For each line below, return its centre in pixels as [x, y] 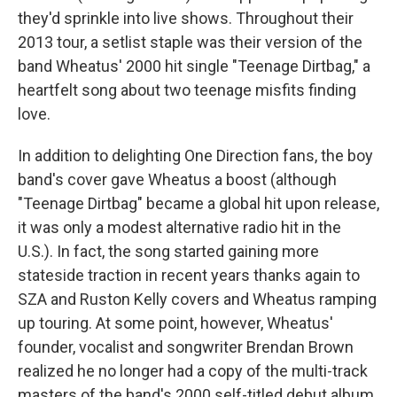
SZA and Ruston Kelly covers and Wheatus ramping [197, 299]
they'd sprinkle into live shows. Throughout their [186, 18]
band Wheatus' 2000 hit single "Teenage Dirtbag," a [194, 66]
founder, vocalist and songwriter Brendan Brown [186, 347]
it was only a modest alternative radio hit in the [179, 227]
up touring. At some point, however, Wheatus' [175, 323]
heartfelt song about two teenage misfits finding [187, 90]
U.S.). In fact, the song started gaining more [168, 251]
